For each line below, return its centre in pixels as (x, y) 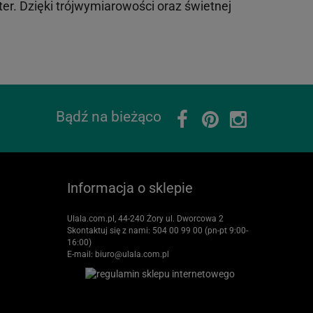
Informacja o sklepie (130, 188)
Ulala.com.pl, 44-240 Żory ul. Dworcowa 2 (145, 219)
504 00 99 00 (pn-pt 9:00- (200, 231)
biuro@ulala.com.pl (132, 254)
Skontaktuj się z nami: (110, 231)
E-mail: (81, 254)
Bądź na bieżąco (109, 117)
